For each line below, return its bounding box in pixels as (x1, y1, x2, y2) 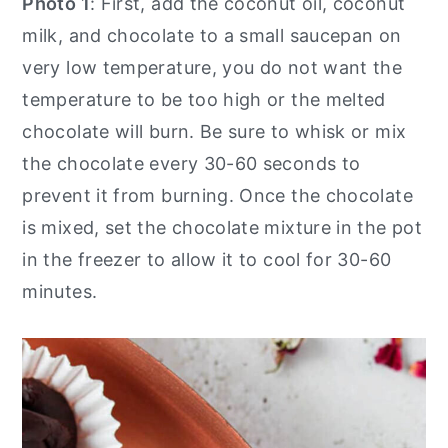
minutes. (22, 280, 98, 302)
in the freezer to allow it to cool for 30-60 (22, 248, 392, 270)
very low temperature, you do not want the (22, 56, 403, 78)
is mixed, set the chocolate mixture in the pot (22, 216, 422, 238)
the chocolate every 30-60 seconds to (22, 152, 361, 174)
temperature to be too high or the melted (22, 88, 386, 110)
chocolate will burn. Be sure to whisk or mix (22, 120, 407, 142)
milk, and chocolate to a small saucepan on (22, 24, 402, 46)
